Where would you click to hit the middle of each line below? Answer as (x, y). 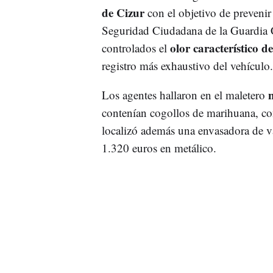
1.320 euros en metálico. (159, 147)
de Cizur (124, 12)
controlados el (136, 48)
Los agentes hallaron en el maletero (185, 94)
